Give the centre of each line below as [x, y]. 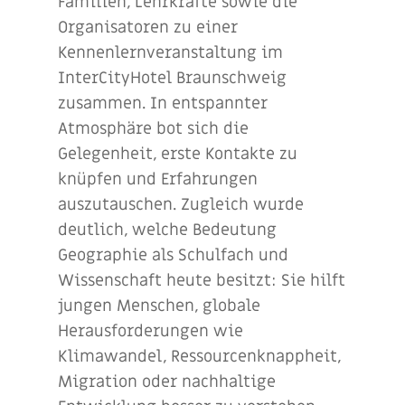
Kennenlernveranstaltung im [170, 53]
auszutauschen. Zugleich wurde [181, 205]
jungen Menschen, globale [159, 306]
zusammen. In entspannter [163, 104]
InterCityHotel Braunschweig [172, 78]
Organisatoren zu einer [148, 28]
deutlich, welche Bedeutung [167, 230]
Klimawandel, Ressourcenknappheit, [199, 357]
